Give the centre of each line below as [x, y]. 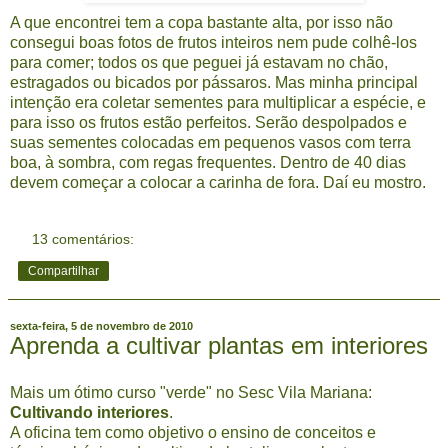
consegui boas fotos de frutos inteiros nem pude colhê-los [213, 42]
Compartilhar [63, 270]
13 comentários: [83, 238]
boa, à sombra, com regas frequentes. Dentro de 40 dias [208, 162]
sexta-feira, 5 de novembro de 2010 [101, 325]
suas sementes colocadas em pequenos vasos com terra [210, 142]
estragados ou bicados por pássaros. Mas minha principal [214, 82]
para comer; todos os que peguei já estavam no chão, [199, 62]
